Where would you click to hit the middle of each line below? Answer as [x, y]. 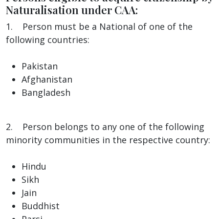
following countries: [48, 39]
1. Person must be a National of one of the [99, 26]
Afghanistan [47, 79]
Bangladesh [46, 92]
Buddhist [41, 206]
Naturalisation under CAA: [72, 10]
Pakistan [40, 66]
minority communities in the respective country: [108, 140]
